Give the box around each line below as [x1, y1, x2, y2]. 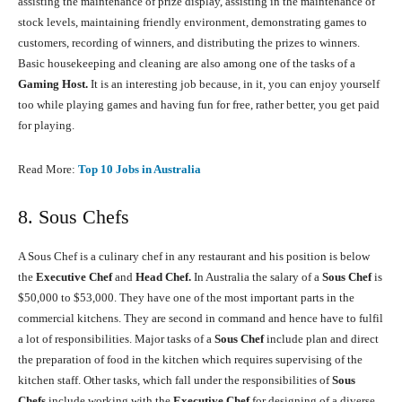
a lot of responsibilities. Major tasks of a [18, 332, 214, 346]
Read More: [18, 162, 78, 177]
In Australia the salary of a [191, 270, 322, 284]
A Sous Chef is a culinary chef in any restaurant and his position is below [18, 249, 370, 264]
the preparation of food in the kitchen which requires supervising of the [18, 353, 363, 367]
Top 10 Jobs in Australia [78, 162, 204, 177]
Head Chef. [135, 270, 191, 284]
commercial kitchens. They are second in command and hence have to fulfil [18, 311, 383, 326]
